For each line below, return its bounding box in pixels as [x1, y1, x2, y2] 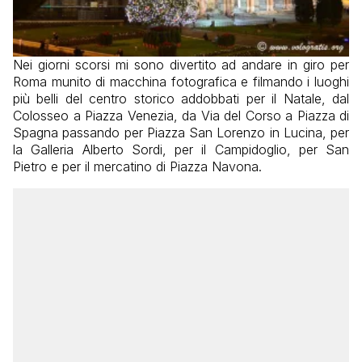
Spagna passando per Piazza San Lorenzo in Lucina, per [13, 124, 349, 141]
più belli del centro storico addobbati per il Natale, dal [13, 90, 349, 107]
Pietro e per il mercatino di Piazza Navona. [13, 158, 262, 175]
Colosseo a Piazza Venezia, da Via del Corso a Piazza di [13, 107, 349, 124]
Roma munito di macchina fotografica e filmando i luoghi [13, 73, 349, 90]
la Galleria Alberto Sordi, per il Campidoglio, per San [13, 141, 349, 158]
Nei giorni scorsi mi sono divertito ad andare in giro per [13, 56, 349, 73]
